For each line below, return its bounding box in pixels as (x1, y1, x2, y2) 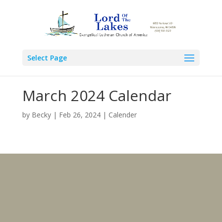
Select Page (27, 53, 67, 62)
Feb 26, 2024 (58, 110, 101, 119)
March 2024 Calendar (22, 85, 171, 106)
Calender (108, 110, 137, 119)
